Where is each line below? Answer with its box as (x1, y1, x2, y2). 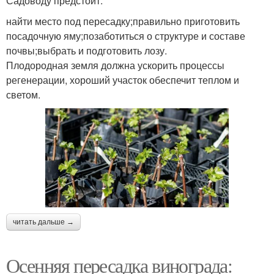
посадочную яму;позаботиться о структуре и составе (6, 28, 245, 43)
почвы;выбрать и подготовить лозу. (6, 43, 167, 57)
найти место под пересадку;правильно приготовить (6, 13, 240, 28)
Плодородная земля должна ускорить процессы (6, 57, 224, 72)
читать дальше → (13, 218, 74, 227)
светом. (6, 87, 40, 102)
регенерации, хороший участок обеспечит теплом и (6, 72, 239, 87)
